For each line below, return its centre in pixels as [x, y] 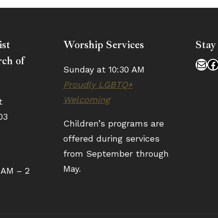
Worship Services [103, 45]
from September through [116, 153]
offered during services [111, 138]
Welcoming [86, 99]
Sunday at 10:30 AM [104, 69]
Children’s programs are [113, 123]
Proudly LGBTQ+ [98, 84]
